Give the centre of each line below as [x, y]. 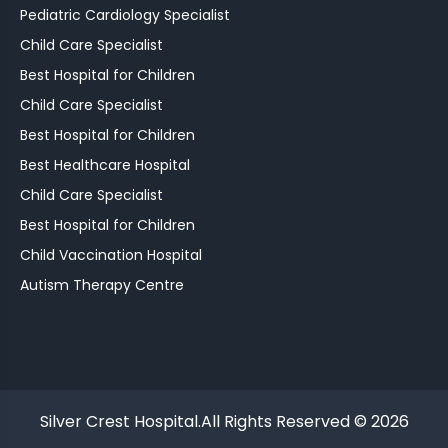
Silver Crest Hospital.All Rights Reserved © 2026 [224, 421]
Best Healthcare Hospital [105, 164]
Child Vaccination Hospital [111, 254]
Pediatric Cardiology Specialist [125, 14]
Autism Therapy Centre [102, 284]
